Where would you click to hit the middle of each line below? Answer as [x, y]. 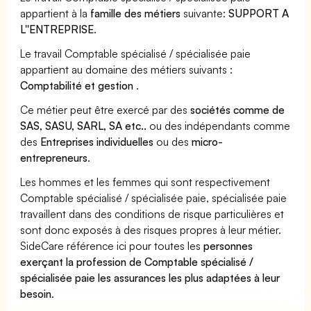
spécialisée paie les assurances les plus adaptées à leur [150, 277]
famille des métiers [136, 13]
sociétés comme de [238, 109]
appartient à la [56, 13]
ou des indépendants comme [219, 125]
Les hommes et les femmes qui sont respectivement [145, 182]
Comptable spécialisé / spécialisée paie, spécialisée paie [154, 197]
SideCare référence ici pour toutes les [112, 245]
